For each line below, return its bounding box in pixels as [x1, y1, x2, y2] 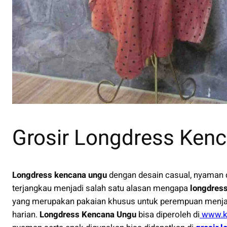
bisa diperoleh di [136, 208, 200, 221]
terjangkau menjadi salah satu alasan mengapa [12, 181, 188, 195]
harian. [12, 208, 40, 221]
